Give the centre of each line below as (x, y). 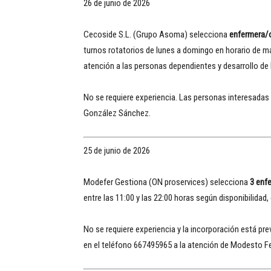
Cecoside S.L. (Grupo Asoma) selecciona (156, 34)
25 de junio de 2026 (117, 150)
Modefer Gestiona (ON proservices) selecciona (167, 182)
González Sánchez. (117, 113)
